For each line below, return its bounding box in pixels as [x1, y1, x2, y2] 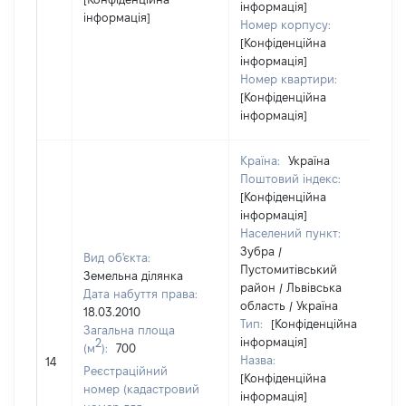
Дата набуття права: [83, 287, 198, 300]
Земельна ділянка [83, 269, 183, 282]
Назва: [240, 353, 275, 366]
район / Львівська [240, 281, 342, 294]
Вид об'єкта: [83, 251, 150, 264]
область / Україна [240, 299, 338, 312]
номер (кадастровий [83, 382, 199, 395]
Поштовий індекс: [240, 172, 341, 185]
